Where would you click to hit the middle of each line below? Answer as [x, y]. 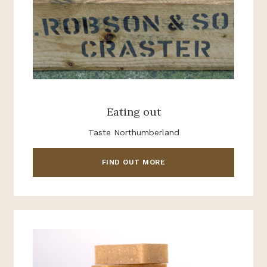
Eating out [133, 112]
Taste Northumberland [133, 132]
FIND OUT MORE [133, 162]
